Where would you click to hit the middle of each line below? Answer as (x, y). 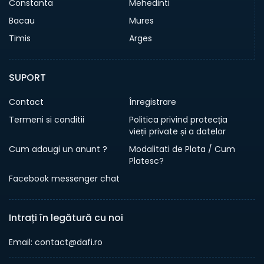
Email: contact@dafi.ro (56, 242)
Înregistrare (153, 102)
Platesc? (146, 161)
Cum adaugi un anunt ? (58, 149)
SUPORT (27, 77)
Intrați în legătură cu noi (66, 218)
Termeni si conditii (47, 120)
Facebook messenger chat (64, 179)
